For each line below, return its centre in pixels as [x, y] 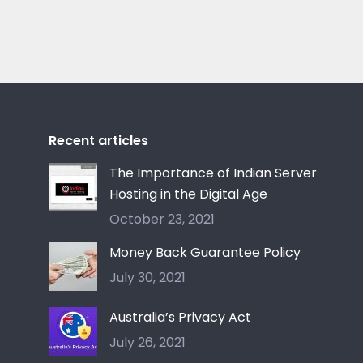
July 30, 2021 [147, 278]
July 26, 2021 [147, 342]
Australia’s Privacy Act [180, 317]
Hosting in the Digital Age [188, 194]
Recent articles [98, 141]
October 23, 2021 [162, 219]
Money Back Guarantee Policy [205, 252]
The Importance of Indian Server [213, 173]
